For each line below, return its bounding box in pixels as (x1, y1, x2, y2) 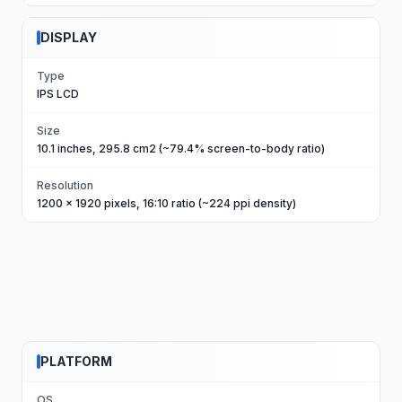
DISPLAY (40, 30, 97, 45)
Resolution (37, 179, 93, 192)
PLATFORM (40, 354, 112, 369)
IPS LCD (37, 87, 79, 100)
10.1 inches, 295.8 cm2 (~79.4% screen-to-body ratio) (37, 142, 325, 155)
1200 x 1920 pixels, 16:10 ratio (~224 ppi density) (37, 197, 296, 210)
